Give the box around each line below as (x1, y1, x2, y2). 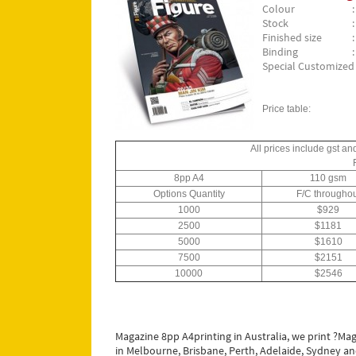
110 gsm (310, 172, 346, 184)
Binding (262, 44, 298, 59)
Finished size (262, 30, 322, 44)
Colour (262, 2, 295, 16)
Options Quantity (153, 188, 225, 199)
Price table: (262, 103, 311, 114)
